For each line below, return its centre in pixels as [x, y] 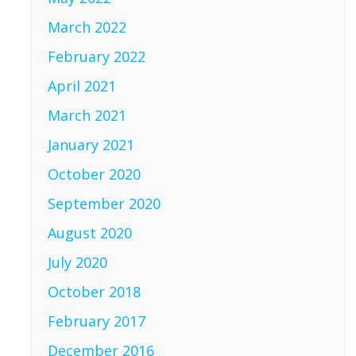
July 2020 [78, 262]
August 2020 [90, 233]
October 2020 [95, 174]
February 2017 [97, 321]
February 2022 [97, 56]
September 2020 [104, 203]
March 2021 [87, 115]
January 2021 [91, 145]
